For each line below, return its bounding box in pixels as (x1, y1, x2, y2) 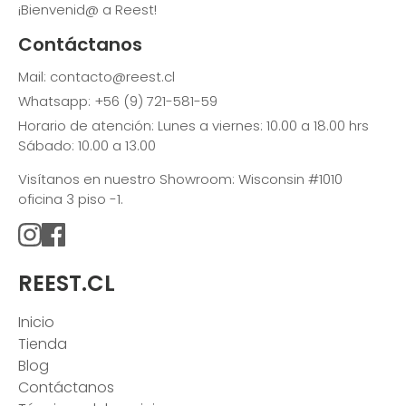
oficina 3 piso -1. (18, 188, 123, 208)
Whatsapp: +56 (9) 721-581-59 (18, 91, 217, 111)
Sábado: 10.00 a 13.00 (18, 135, 156, 155)
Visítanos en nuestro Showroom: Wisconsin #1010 (18, 169, 343, 188)
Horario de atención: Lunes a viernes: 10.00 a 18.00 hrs (18, 115, 369, 135)
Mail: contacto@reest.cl (18, 66, 175, 86)
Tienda (18, 333, 67, 354)
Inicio (18, 311, 54, 333)
